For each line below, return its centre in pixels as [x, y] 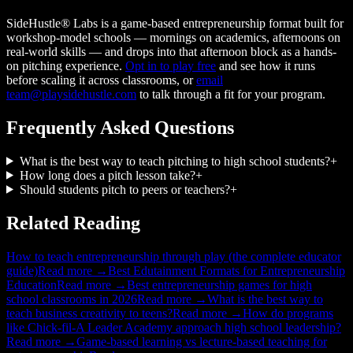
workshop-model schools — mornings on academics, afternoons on [173, 37]
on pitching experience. [66, 65]
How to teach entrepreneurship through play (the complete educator [174, 256]
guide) [22, 270]
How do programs [288, 313]
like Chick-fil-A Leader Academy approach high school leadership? [174, 327]
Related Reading [73, 223]
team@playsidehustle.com [71, 94]
